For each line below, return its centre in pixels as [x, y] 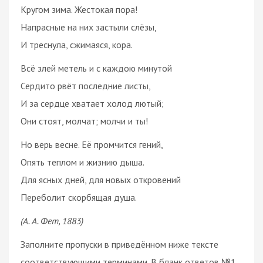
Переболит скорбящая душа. [79, 197]
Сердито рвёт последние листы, [86, 85]
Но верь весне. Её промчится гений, [92, 144]
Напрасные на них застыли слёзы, [89, 27]
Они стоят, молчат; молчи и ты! [84, 121]
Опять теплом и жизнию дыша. [82, 162]
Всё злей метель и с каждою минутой [96, 68]
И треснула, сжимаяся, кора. [77, 44]
